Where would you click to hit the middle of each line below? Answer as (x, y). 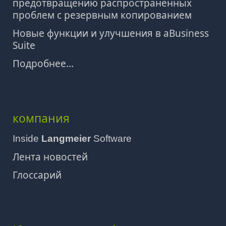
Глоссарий (37, 175)
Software (111, 138)
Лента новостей (50, 157)
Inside (27, 138)
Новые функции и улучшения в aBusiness (111, 33)
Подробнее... (43, 64)
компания (41, 118)
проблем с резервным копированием (102, 15)
